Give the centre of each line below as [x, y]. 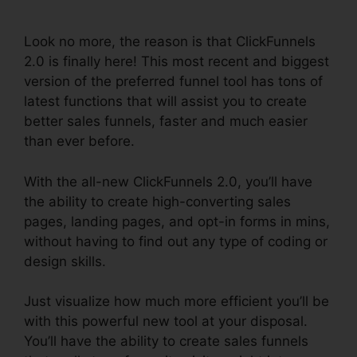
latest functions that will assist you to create [165, 101]
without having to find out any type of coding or [176, 241]
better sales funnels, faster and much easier [166, 121]
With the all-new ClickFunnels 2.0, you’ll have [168, 181]
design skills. [65, 261]
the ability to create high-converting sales [157, 201]
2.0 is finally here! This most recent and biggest [177, 61]
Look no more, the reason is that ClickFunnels [170, 41]
